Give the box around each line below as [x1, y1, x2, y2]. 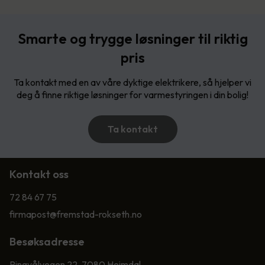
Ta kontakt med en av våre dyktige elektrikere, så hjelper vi [14, 76, 251, 88]
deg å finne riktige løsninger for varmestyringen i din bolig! [17, 88, 248, 101]
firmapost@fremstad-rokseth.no [9, 208, 142, 220]
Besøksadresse [9, 234, 85, 248]
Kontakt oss [9, 167, 69, 181]
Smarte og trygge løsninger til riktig [17, 29, 248, 47]
